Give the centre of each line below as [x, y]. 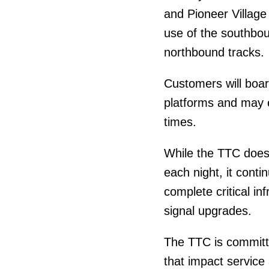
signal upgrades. [207, 211]
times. [180, 122]
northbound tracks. [214, 53]
